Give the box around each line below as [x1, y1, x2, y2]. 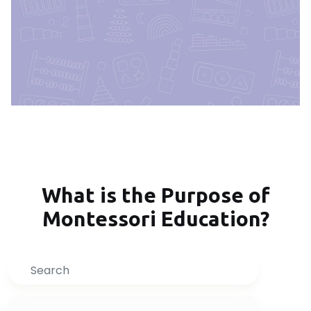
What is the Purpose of [41, 183, 270, 208]
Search [8, 259, 42, 274]
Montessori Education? [42, 206, 269, 232]
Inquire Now [119, 269, 192, 285]
